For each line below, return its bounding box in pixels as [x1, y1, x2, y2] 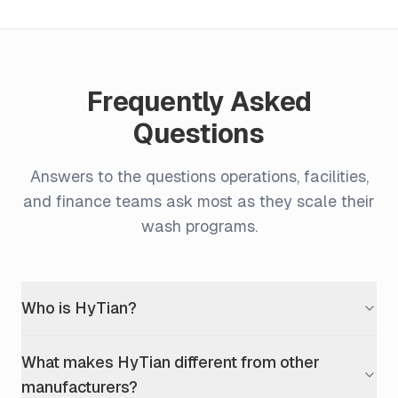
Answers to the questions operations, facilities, [29, 166, 369, 186]
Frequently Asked [87, 85, 311, 117]
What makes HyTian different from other [21, 352, 320, 371]
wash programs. [140, 216, 258, 235]
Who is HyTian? [21, 298, 137, 317]
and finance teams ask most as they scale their [23, 191, 375, 211]
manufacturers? [21, 377, 138, 396]
